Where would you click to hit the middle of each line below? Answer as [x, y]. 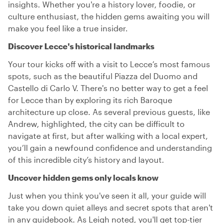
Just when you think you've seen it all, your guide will [107, 195]
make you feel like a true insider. [68, 28]
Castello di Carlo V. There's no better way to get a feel [108, 88]
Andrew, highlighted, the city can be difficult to [96, 124]
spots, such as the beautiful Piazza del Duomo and [103, 76]
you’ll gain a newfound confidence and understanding [110, 148]
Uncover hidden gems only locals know [83, 177]
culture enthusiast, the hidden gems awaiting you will [109, 16]
